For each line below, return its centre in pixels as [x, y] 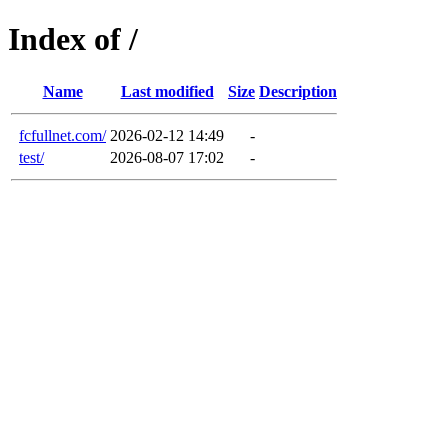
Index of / [73, 39]
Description [298, 91]
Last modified [167, 91]
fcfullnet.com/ [62, 135]
